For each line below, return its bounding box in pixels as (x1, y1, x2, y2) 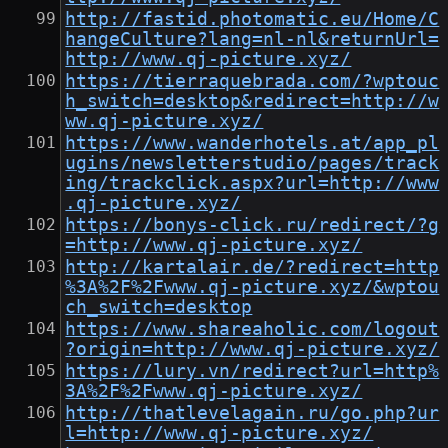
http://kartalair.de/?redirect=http (65, 257, 440, 278)
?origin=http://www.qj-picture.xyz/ (65, 339, 440, 360)
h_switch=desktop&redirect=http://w (65, 91, 440, 112)
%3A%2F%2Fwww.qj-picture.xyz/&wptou (65, 277, 440, 298)
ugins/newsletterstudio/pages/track (65, 153, 440, 174)
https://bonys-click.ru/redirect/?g (65, 215, 440, 236)
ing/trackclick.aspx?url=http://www (65, 173, 440, 194)
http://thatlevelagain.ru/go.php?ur (65, 403, 440, 424)
